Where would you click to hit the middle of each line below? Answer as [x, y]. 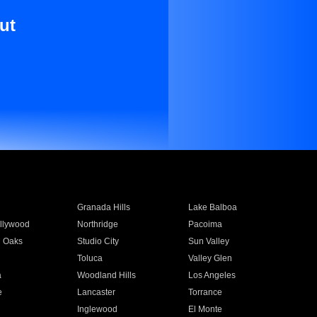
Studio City [98, 241]
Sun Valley [209, 241]
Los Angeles [212, 275]
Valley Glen [211, 258]
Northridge [97, 224]
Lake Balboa [213, 207]
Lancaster [96, 292]
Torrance [206, 292]
